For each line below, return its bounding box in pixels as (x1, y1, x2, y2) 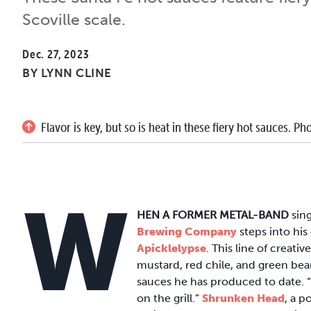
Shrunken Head (202, 291, 285, 305)
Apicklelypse (137, 241, 206, 255)
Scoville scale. (22, 9, 126, 29)
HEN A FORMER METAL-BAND (137, 208, 289, 221)
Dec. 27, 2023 (22, 47, 90, 61)
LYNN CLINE (40, 65, 112, 80)
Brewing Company (137, 224, 237, 238)
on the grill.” (137, 291, 202, 305)
